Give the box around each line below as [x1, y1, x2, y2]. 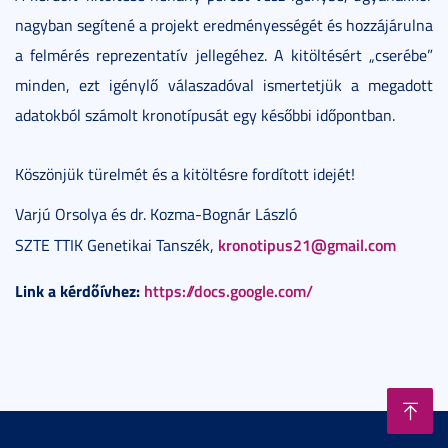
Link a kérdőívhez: [15, 279, 140, 303]
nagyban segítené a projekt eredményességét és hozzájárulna [15, 14, 433, 37]
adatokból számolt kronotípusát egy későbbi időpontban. [15, 104, 395, 127]
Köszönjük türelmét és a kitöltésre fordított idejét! [15, 163, 355, 186]
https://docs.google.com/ [144, 279, 313, 303]
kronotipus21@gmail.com [218, 232, 396, 256]
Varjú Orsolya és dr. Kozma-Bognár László [15, 202, 297, 225]
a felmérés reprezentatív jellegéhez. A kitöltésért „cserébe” [15, 44, 433, 67]
